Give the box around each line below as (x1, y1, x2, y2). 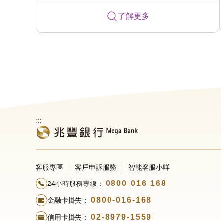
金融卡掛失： (47, 196, 89, 204)
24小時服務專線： (47, 180, 104, 187)
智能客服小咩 (128, 163, 170, 171)
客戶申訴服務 (75, 163, 116, 171)
